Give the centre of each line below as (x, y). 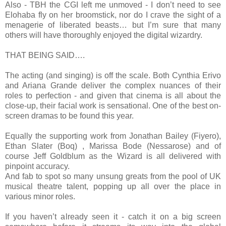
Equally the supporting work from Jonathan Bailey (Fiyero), (113, 136)
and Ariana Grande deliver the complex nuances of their (113, 85)
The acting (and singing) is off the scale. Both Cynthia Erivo (113, 75)
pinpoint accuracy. (37, 166)
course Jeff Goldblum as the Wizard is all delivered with (113, 156)
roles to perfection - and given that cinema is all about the (113, 95)
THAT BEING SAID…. (45, 55)
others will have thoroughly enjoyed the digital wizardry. (104, 35)
